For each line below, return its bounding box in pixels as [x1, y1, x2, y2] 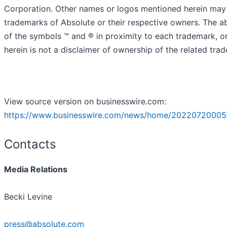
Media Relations [4, 164, 67, 175]
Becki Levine [4, 192, 52, 202]
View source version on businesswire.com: [4, 96, 166, 107]
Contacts [4, 137, 56, 152]
